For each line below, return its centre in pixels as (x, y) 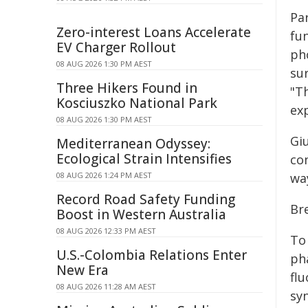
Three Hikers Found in (127, 88)
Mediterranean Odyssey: (133, 144)
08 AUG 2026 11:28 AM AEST (106, 286)
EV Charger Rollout (116, 47)
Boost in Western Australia (141, 214)
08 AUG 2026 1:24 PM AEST (104, 175)
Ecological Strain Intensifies (144, 159)
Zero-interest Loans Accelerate (154, 32)
